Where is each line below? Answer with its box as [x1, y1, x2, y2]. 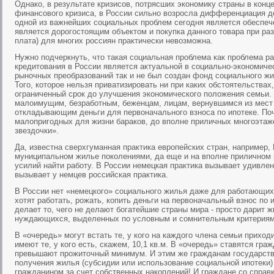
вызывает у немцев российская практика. [15, 170, 168, 179]
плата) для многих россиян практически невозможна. [15, 36, 213, 45]
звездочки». [15, 126, 59, 135]
